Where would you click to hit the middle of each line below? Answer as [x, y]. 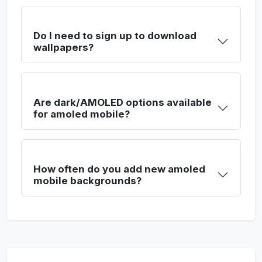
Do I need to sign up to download [115, 36]
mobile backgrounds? [87, 181]
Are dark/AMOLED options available [123, 102]
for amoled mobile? [82, 114]
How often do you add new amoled [119, 169]
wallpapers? [63, 47]
